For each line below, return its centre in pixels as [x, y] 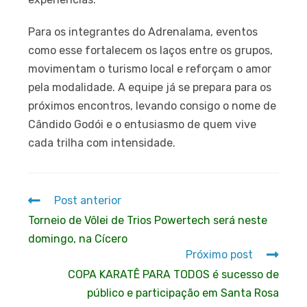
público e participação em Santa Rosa [183, 293]
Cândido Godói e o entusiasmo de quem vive [143, 124]
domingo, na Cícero [78, 238]
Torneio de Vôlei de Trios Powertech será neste [148, 220]
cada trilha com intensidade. [102, 143]
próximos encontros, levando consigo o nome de [152, 106]
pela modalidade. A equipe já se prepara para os [150, 87]
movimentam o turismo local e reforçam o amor [150, 69]
